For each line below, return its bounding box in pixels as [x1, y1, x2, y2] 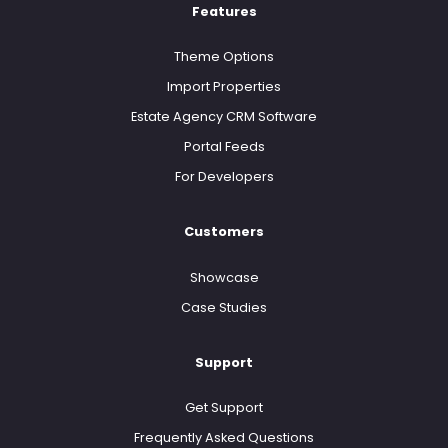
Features [191, 3, 257, 20]
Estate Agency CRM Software [131, 108, 317, 126]
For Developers [174, 168, 274, 186]
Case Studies [181, 298, 267, 316]
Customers [184, 223, 264, 241]
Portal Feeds [183, 138, 265, 156]
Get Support [185, 399, 263, 417]
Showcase [189, 268, 259, 286]
